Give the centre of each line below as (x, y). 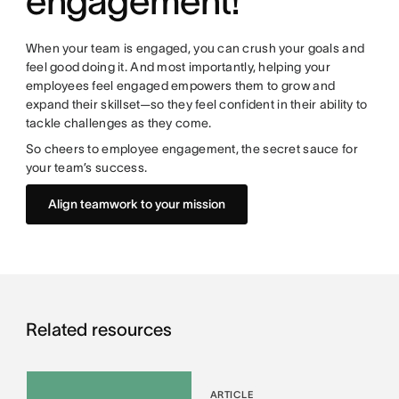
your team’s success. (88, 167)
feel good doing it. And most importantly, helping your (178, 67)
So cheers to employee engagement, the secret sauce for (191, 149)
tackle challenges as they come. (120, 123)
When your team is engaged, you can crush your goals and (195, 48)
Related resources (98, 330)
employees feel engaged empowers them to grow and (180, 85)
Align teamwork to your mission (136, 204)
